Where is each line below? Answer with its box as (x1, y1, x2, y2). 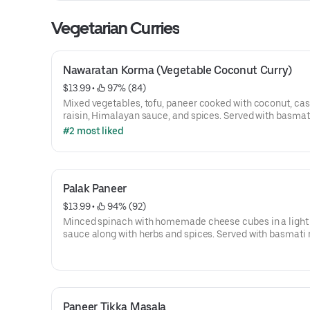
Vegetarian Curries (51, 18, 179, 38)
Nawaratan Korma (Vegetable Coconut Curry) (63, 64, 292, 77)
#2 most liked (63, 125, 124, 136)
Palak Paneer (63, 182, 127, 195)
